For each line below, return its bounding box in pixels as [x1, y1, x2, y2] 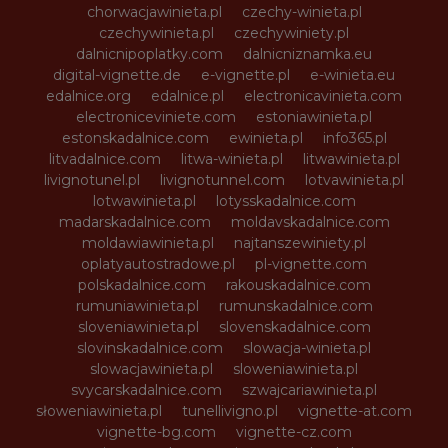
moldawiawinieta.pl [82, 233, 214, 252]
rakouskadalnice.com [225, 275, 371, 294]
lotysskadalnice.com [215, 191, 356, 210]
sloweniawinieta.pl [233, 359, 358, 378]
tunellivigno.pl [182, 401, 278, 420]
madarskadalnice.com [58, 212, 211, 231]
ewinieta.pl [228, 128, 303, 147]
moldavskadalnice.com [230, 212, 390, 231]
